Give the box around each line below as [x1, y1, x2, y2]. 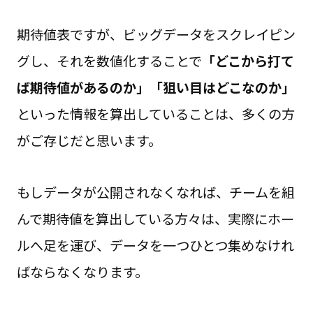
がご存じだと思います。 [16, 131, 161, 151]
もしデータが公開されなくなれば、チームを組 [16, 182, 295, 203]
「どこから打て [201, 51, 294, 71]
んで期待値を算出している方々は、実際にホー [16, 209, 294, 229]
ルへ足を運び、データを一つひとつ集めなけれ [16, 235, 294, 256]
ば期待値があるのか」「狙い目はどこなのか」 [16, 78, 295, 98]
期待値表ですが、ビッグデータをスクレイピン [16, 24, 296, 45]
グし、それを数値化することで [16, 51, 202, 71]
